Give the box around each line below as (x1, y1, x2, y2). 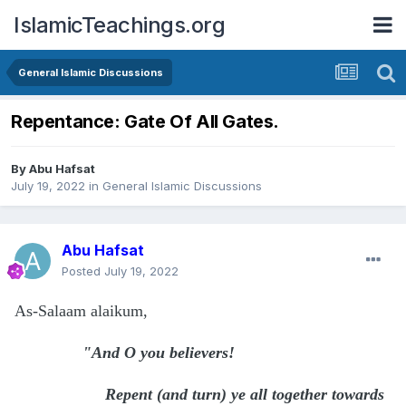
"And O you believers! (82, 343, 244, 362)
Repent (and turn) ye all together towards (14, 385, 384, 404)
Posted (62, 264, 104, 279)
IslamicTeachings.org (14, 11, 225, 38)
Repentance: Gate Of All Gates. (11, 111, 279, 133)
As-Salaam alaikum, (14, 302, 148, 321)
